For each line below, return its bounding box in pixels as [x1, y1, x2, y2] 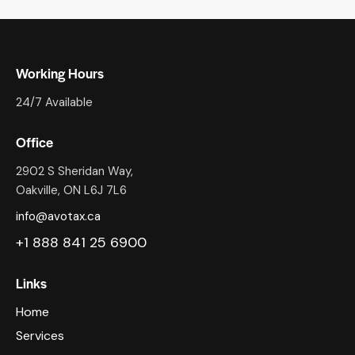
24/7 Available [16, 94, 93, 111]
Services [16, 327, 64, 345]
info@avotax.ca [16, 208, 101, 225]
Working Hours [16, 63, 104, 83]
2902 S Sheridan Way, [16, 163, 133, 180]
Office [16, 132, 53, 152]
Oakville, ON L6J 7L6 [16, 182, 127, 199]
